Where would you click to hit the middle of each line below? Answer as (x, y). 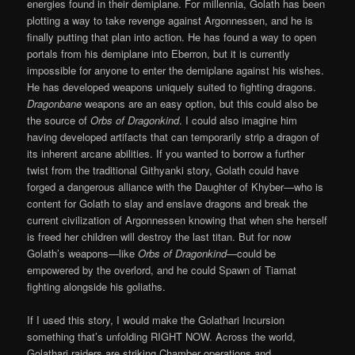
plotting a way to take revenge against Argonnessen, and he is (170, 21)
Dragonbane (56, 104)
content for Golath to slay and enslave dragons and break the (168, 204)
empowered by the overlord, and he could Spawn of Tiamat (162, 270)
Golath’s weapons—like (83, 254)
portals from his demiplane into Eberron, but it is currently (159, 54)
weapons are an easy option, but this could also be (202, 104)
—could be (252, 254)
